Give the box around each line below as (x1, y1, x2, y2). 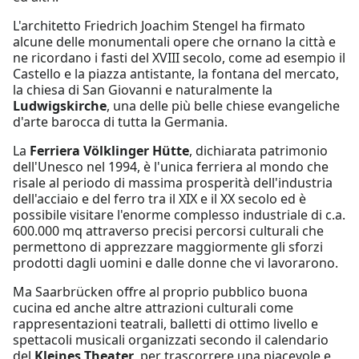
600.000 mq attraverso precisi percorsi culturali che (13, 221, 324, 240)
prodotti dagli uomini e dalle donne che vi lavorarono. (13, 253, 338, 272)
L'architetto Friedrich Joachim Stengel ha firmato (13, 16, 305, 34)
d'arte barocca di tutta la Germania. (13, 112, 228, 131)
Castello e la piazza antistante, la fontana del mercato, (13, 64, 339, 83)
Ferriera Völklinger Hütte (30, 141, 189, 159)
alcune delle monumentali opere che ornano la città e (13, 32, 336, 50)
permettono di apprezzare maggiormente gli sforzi (13, 237, 323, 256)
